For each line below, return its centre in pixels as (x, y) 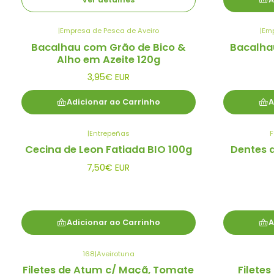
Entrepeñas (109, 133)
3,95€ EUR (108, 77)
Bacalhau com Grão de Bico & (108, 47)
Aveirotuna (115, 254)
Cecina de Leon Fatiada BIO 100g (108, 150)
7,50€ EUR (108, 167)
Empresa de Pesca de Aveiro (109, 31)
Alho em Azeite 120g (108, 59)
